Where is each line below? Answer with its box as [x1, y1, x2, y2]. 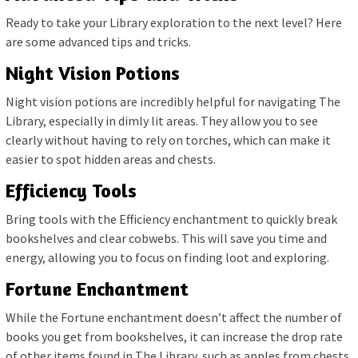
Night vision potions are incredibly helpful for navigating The [6, 93, 340, 109]
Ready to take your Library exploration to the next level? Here [6, 14, 342, 30]
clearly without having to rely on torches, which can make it [6, 131, 331, 148]
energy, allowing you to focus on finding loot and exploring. [6, 249, 329, 265]
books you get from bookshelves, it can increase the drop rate [6, 328, 343, 344]
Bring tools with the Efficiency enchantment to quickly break [6, 210, 337, 227]
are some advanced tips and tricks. [6, 33, 191, 50]
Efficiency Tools [6, 178, 137, 202]
